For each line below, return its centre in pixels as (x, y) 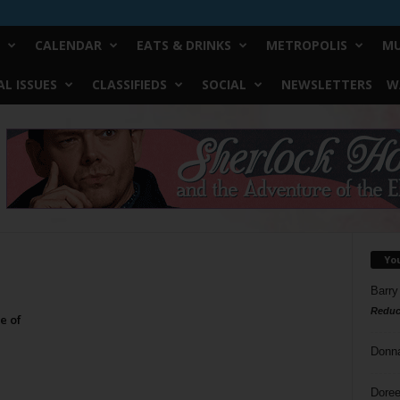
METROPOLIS (306, 45)
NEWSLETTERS (326, 84)
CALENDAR (68, 45)
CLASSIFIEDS (129, 84)
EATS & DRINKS (183, 45)
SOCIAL (224, 84)
